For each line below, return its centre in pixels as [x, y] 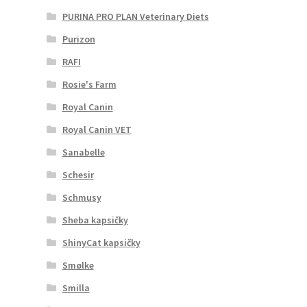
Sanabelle [83, 152]
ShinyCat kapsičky [101, 242]
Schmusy [82, 197]
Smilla [76, 287]
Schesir [78, 174]
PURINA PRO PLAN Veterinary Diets [135, 16]
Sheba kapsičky [95, 220]
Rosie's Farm [89, 84]
